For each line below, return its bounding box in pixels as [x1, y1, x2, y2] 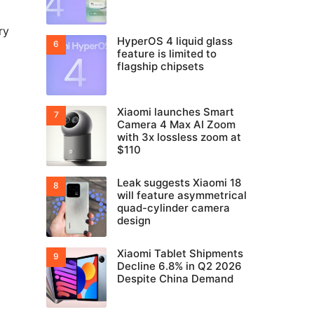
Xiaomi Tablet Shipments [117, 247, 243, 260]
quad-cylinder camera [117, 201, 230, 214]
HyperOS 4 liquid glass [117, 34, 233, 48]
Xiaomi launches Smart [117, 105, 234, 118]
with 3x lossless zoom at [117, 130, 241, 144]
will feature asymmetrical [117, 189, 247, 202]
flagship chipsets [117, 60, 204, 73]
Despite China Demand [117, 272, 233, 285]
